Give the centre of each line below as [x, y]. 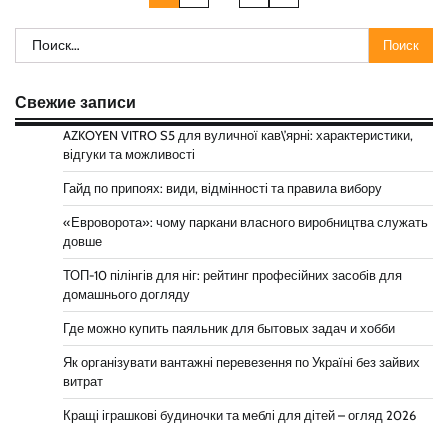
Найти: [38, 39]
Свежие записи [75, 102]
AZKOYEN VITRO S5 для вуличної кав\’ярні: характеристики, [238, 136]
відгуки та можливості [129, 155]
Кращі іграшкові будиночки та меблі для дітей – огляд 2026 [239, 416]
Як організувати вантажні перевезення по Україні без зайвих [241, 363]
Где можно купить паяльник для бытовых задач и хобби [229, 329]
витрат [83, 382]
